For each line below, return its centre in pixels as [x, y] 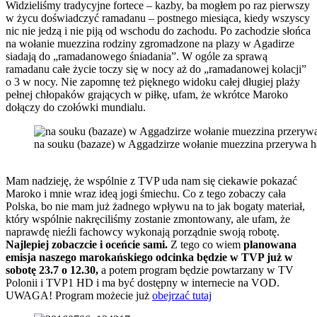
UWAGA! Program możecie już [79, 296]
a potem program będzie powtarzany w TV [196, 270]
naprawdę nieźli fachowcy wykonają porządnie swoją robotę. [143, 232]
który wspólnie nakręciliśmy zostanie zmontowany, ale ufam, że [148, 219]
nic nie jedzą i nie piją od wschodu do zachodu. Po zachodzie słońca [158, 31]
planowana [269, 245]
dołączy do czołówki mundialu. [76, 108]
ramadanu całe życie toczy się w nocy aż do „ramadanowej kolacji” [156, 69]
